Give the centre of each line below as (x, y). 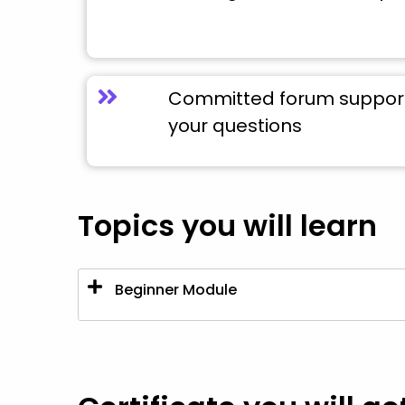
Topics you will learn (227, 226)
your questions (235, 126)
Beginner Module (176, 290)
